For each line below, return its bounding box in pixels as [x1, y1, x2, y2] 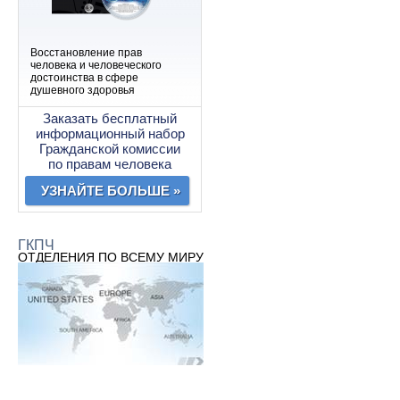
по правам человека [48, 156, 171, 171]
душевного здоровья [30, 84, 135, 96]
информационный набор [35, 126, 185, 141]
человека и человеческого [30, 59, 162, 71]
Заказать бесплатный [43, 111, 177, 126]
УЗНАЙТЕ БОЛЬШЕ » [41, 183, 180, 198]
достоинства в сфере [30, 71, 138, 84]
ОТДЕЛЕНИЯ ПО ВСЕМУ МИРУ [18, 250, 204, 264]
